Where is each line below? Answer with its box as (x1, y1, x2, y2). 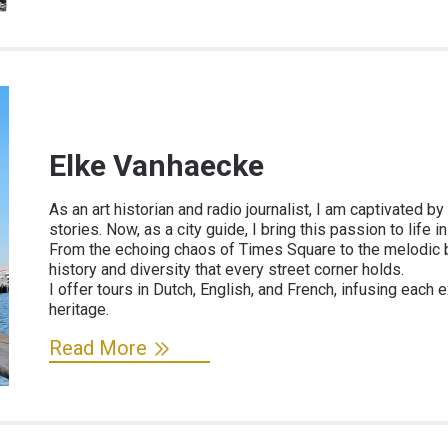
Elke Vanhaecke (49, 147, 264, 183)
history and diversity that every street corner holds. (49, 259, 404, 279)
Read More (49, 335, 147, 360)
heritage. (49, 299, 109, 319)
